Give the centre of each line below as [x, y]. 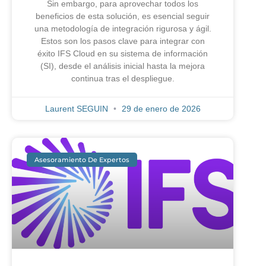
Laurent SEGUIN [77, 109]
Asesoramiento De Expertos [82, 159]
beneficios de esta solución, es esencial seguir [123, 16]
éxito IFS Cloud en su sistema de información [123, 54]
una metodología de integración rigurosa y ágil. [123, 29]
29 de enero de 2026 [160, 109]
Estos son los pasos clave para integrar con [123, 41]
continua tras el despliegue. [123, 79]
